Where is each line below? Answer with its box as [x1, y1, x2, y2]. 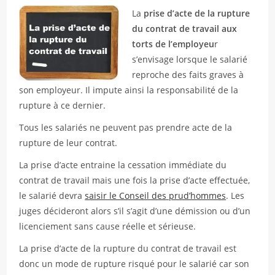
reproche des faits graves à [132, 69, 244, 80]
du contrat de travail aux [132, 23, 238, 34]
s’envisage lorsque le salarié [132, 53, 248, 65]
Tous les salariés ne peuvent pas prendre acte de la [19, 122, 233, 133]
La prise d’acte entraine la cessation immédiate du [19, 159, 227, 171]
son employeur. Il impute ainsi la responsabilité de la [19, 84, 239, 96]
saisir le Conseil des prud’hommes [85, 190, 227, 201]
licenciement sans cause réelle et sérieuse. [19, 220, 196, 232]
